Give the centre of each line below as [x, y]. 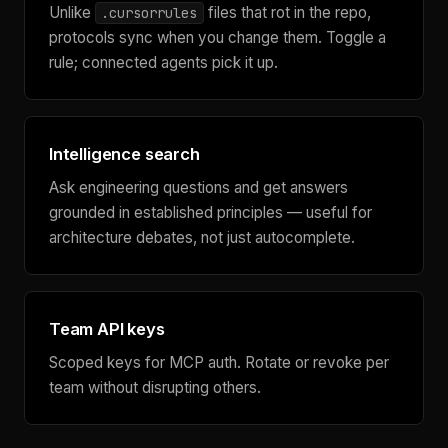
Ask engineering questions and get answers [198, 187]
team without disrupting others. [155, 387]
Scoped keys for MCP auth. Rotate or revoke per [219, 362]
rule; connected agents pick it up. [163, 62]
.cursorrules [149, 13]
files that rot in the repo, [287, 12]
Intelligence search [124, 154]
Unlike [72, 12]
